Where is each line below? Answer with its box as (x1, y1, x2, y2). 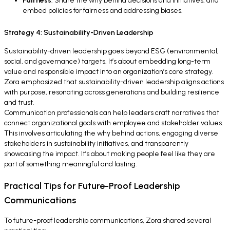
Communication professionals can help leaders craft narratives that (4, 108, 219, 117)
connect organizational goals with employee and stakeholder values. (4, 119, 223, 127)
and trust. (4, 98, 34, 107)
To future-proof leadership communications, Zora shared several (4, 216, 211, 225)
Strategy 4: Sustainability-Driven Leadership (4, 28, 154, 37)
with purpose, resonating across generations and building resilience (4, 88, 219, 97)
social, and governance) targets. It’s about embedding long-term (4, 57, 210, 66)
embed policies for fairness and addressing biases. (23, 6, 183, 15)
